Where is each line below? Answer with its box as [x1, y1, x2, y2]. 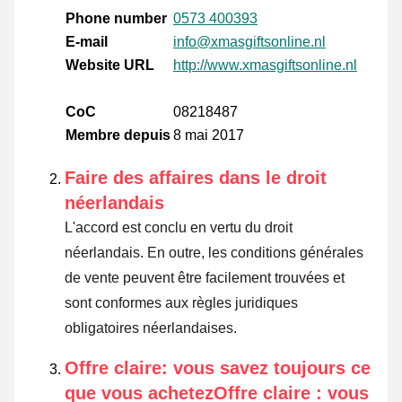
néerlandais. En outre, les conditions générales [65, 245, 363, 261]
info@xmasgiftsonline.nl [173, 34, 326, 50]
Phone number [66, 11, 167, 27]
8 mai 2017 [173, 127, 244, 144]
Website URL [66, 57, 154, 74]
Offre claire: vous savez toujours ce [65, 358, 371, 379]
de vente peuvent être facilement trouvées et [65, 270, 345, 286]
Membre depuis [66, 127, 170, 144]
